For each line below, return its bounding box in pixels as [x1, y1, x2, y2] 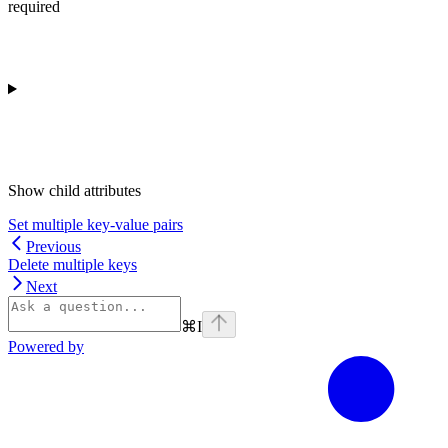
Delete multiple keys [8, 255, 137, 273]
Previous [26, 237, 81, 255]
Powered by [8, 337, 84, 355]
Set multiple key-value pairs [8, 215, 183, 233]
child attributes [49, 181, 141, 199]
